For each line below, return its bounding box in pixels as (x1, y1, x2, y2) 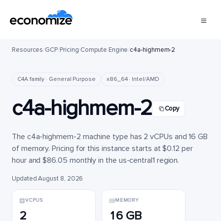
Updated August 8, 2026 (12, 175, 83, 183)
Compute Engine (80, 46, 128, 54)
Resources (12, 46, 43, 54)
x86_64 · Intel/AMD (106, 75, 159, 83)
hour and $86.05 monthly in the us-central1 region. (12, 155, 180, 165)
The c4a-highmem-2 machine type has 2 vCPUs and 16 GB (12, 132, 208, 142)
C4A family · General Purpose (17, 75, 96, 83)
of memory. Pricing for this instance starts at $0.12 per (12, 144, 193, 153)
